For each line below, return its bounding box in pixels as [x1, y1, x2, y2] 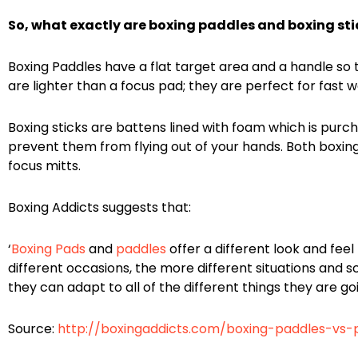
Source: [8, 319, 58, 338]
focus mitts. [8, 156, 81, 175]
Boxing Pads [11, 239, 86, 258]
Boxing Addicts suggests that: [8, 197, 191, 217]
